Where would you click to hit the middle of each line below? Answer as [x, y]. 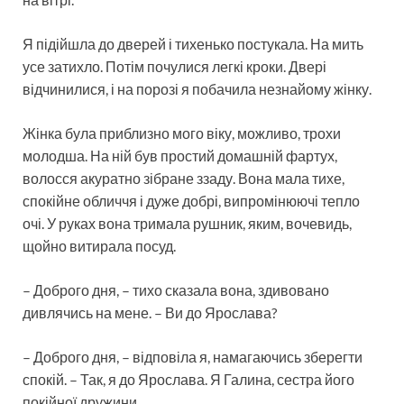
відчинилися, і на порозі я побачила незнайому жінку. [197, 88]
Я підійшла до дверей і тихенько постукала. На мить [193, 43]
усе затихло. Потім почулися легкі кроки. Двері [174, 66]
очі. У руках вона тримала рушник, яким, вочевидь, [187, 223]
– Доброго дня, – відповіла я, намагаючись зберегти [193, 356]
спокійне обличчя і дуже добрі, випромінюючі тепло [191, 200]
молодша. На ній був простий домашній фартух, [180, 155]
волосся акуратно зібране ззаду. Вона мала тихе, [184, 178]
